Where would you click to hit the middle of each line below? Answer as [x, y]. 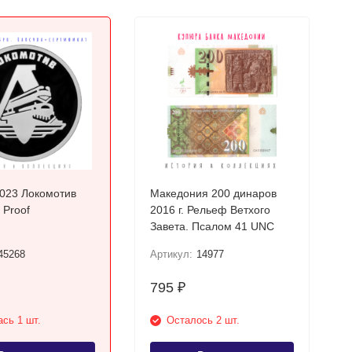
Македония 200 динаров [214, 193]
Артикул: [172, 254]
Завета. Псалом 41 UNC [213, 226]
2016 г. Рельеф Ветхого [211, 210]
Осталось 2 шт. [203, 320]
